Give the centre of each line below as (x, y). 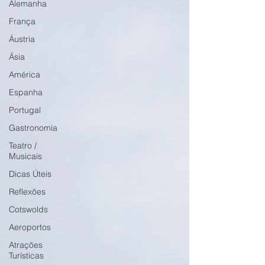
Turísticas (26, 256)
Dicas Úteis (30, 174)
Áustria (22, 39)
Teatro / (23, 146)
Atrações (26, 245)
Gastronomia (33, 128)
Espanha (26, 92)
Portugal (25, 110)
